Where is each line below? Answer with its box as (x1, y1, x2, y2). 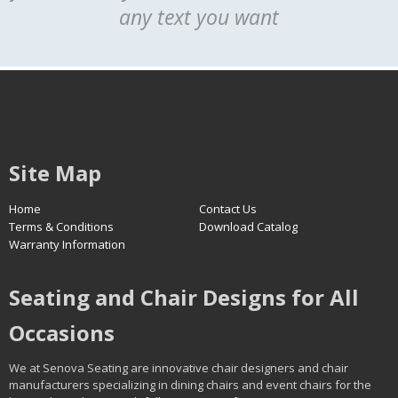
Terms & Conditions (9, 219, 114, 235)
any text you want (119, 3, 279, 32)
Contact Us (199, 201, 257, 218)
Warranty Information (9, 236, 125, 253)
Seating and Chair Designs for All (9, 283, 359, 313)
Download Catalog (199, 219, 298, 235)
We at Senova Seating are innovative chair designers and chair (9, 360, 348, 377)
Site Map (9, 158, 101, 188)
